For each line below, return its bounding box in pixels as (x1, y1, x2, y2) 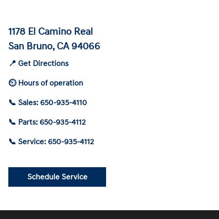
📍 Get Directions (8, 59, 68, 69)
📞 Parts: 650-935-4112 (8, 117, 86, 128)
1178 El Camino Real (8, 26, 93, 38)
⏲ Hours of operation (8, 78, 83, 88)
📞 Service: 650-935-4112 (8, 137, 94, 147)
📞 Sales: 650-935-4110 (8, 98, 87, 108)
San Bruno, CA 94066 (8, 41, 100, 53)
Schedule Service (27, 172, 88, 182)
